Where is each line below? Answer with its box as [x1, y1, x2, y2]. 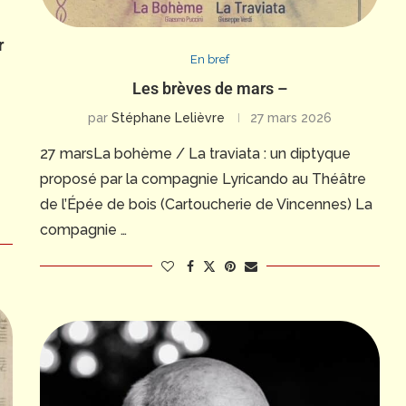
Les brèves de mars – [131, 79, 287, 98]
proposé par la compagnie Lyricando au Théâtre [39, 170, 366, 188]
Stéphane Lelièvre [111, 111, 225, 125]
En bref [189, 53, 229, 66]
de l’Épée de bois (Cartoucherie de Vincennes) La [39, 196, 372, 213]
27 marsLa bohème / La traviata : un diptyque [39, 145, 351, 162]
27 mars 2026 [249, 111, 332, 125]
